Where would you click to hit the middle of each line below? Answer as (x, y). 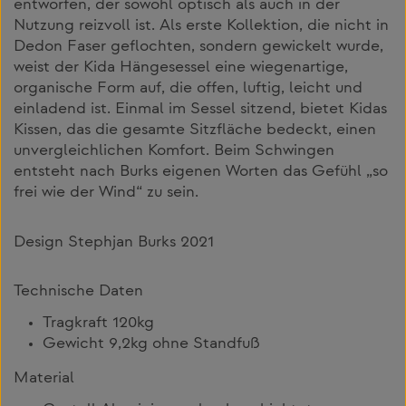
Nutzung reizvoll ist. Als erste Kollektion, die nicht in (201, 26)
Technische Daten (78, 291)
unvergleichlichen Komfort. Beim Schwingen (174, 151)
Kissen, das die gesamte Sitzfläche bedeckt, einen (195, 130)
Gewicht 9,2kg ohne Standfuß (151, 344)
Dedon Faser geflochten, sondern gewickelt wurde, (198, 47)
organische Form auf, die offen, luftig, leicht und (188, 88)
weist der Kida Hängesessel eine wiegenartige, (181, 68)
